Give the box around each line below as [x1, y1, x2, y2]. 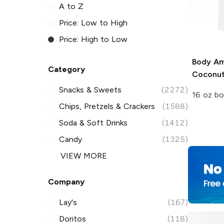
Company [48, 176, 84, 186]
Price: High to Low [59, 34, 127, 44]
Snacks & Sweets [59, 85, 121, 95]
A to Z [59, 1, 83, 11]
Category [48, 64, 85, 74]
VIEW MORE [60, 151, 107, 161]
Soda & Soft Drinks [59, 118, 127, 128]
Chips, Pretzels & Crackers [59, 101, 155, 111]
